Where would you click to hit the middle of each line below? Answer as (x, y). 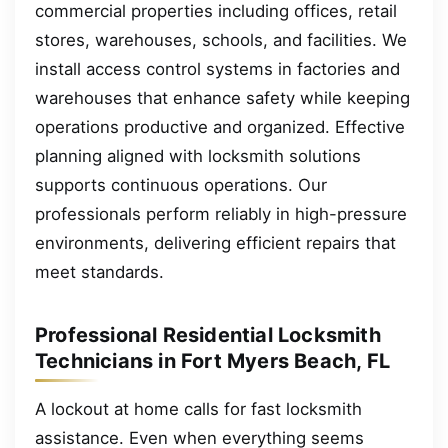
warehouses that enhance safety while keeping (222, 97)
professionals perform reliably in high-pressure (221, 213)
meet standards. (99, 271)
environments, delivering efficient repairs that (215, 242)
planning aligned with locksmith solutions (198, 155)
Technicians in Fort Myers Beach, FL (213, 360)
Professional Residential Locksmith (208, 334)
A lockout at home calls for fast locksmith (198, 408)
